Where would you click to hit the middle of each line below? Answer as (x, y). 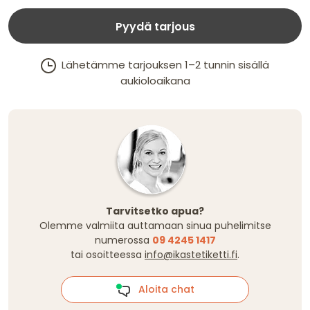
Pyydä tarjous (155, 27)
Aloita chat (162, 289)
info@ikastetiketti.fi (191, 255)
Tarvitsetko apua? (155, 211)
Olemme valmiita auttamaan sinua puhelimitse (155, 226)
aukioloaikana (155, 81)
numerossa (123, 240)
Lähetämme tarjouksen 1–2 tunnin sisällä (163, 65)
